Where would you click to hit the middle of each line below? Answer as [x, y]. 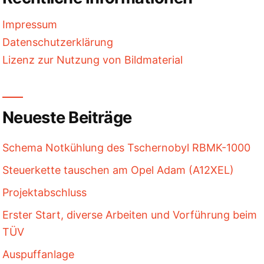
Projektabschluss [44, 193]
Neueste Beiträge [67, 118]
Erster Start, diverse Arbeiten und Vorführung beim [129, 215]
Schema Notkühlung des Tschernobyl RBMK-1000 [126, 148]
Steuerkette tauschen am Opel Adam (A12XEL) [118, 170]
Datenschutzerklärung [57, 42]
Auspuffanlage [38, 255]
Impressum [29, 25]
